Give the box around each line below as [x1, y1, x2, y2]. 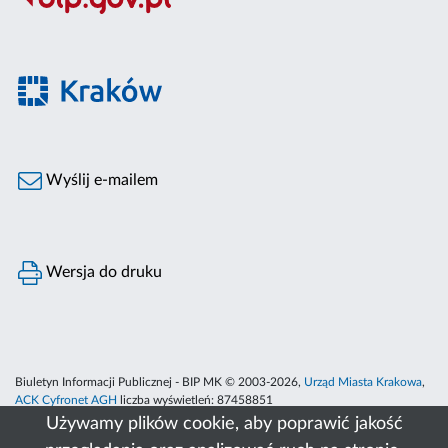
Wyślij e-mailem [42, 172, 159, 189]
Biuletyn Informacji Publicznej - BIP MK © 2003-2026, [15, 375, 304, 388]
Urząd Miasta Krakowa [304, 375, 422, 388]
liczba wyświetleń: [117, 393, 217, 406]
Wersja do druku [42, 263, 163, 280]
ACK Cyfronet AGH [15, 393, 117, 406]
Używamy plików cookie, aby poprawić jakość [45, 415, 403, 433]
